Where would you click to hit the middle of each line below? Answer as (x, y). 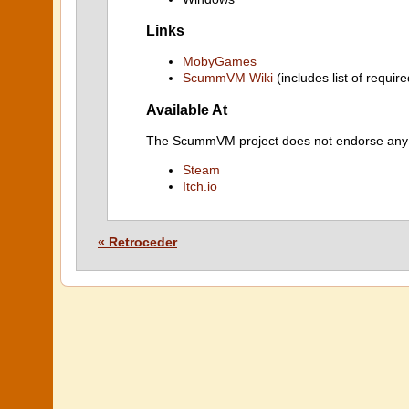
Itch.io (200, 186)
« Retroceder (137, 242)
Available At (187, 109)
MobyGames (220, 62)
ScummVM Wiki (228, 78)
